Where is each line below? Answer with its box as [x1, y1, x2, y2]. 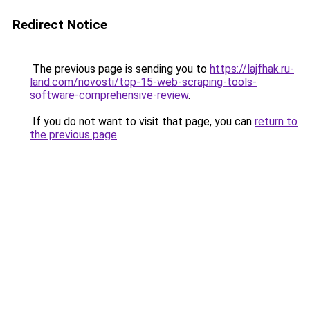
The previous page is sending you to [30, 62, 210, 75]
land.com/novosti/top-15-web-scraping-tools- [30, 75, 257, 89]
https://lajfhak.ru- [210, 62, 294, 75]
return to [255, 115, 298, 128]
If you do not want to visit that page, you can [30, 115, 255, 128]
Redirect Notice [12, 17, 107, 33]
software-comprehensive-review [30, 89, 188, 102]
